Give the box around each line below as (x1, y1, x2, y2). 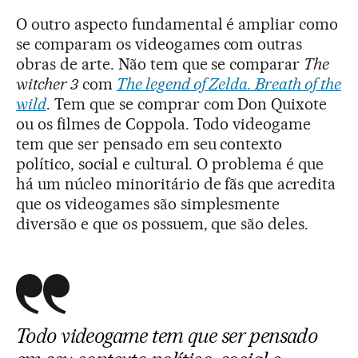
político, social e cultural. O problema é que (16, 153, 324, 173)
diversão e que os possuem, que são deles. (16, 213, 309, 233)
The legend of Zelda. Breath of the (116, 74, 342, 93)
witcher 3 (16, 74, 78, 93)
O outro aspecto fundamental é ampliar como (16, 14, 339, 34)
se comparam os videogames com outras (16, 34, 303, 54)
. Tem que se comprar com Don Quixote (46, 93, 328, 113)
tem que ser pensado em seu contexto (16, 133, 283, 153)
